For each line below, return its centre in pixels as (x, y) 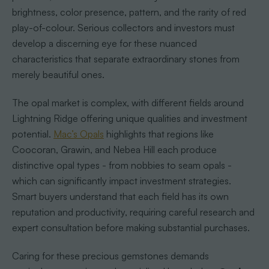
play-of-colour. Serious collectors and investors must (123, 27)
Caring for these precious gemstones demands (110, 255)
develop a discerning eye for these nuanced (104, 43)
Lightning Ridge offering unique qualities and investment (129, 118)
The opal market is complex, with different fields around (128, 102)
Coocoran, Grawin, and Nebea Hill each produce (114, 149)
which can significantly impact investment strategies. (121, 180)
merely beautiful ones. (58, 74)
